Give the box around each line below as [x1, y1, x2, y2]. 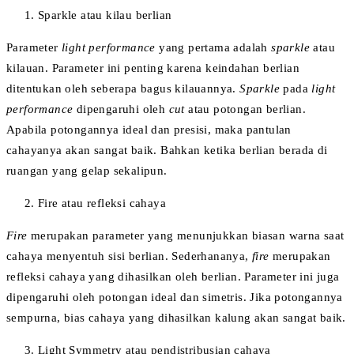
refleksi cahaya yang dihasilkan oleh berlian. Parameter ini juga [6, 269, 340, 283]
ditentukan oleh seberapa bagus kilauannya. [6, 81, 240, 95]
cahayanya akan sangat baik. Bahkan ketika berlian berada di [6, 143, 328, 156]
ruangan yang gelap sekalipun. [6, 164, 168, 177]
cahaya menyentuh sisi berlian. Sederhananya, [6, 249, 252, 262]
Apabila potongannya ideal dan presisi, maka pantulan [6, 122, 292, 136]
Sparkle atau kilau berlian [38, 8, 172, 21]
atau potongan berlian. [188, 102, 307, 115]
